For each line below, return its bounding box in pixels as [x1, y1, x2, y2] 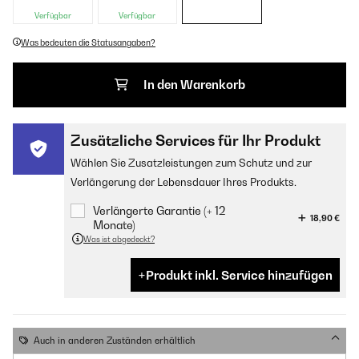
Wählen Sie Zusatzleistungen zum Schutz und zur [71, 156, 312, 169]
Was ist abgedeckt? [83, 234, 155, 244]
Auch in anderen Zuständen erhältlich [34, 335, 196, 346]
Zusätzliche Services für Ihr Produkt [71, 132, 321, 149]
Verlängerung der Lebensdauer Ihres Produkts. [71, 175, 296, 188]
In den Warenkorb [143, 78, 245, 91]
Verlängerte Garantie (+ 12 [93, 204, 225, 217]
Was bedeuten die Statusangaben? [21, 38, 155, 47]
